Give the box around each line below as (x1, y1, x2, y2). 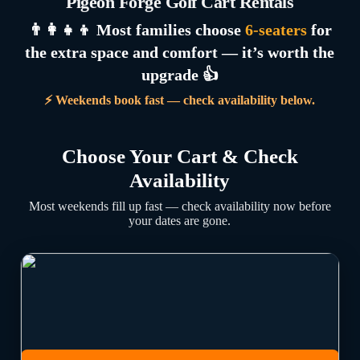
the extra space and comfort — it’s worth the (25, 43, 335, 61)
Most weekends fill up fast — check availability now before (28, 199, 331, 213)
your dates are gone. (129, 214, 231, 227)
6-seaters (244, 21, 307, 39)
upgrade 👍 (141, 66, 219, 84)
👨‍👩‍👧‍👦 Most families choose (27, 21, 245, 39)
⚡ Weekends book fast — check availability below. (44, 93, 316, 107)
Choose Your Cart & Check (61, 145, 298, 167)
